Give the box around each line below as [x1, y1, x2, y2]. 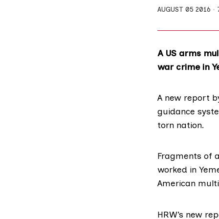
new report [165, 92, 210, 103]
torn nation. [157, 120, 204, 131]
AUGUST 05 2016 [157, 5, 211, 14]
